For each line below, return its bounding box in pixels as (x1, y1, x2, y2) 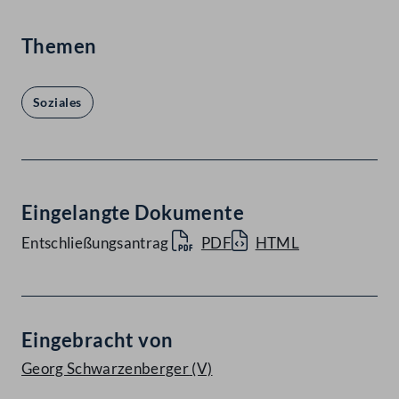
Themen (21, 34, 97, 59)
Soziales (33, 94, 82, 110)
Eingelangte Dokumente (21, 200, 245, 225)
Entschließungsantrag (21, 233, 169, 253)
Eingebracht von (21, 328, 174, 353)
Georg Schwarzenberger (21, 359, 190, 379)
